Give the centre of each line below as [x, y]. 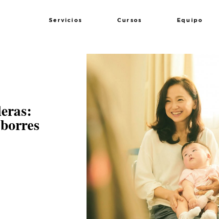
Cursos [130, 21]
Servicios [65, 21]
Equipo [190, 21]
